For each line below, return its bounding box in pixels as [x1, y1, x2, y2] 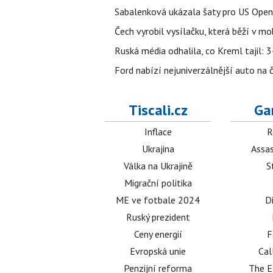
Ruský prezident [126, 211, 190, 224]
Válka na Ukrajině [123, 160, 193, 172]
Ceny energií [133, 228, 182, 241]
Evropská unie [130, 245, 186, 258]
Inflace [144, 126, 172, 138]
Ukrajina [141, 143, 174, 155]
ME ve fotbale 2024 [116, 194, 200, 207]
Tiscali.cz [128, 101, 188, 120]
